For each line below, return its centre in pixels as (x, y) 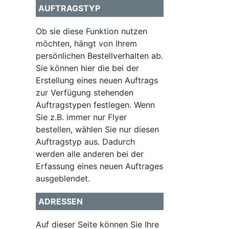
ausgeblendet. (63, 178)
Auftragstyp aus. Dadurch (85, 142)
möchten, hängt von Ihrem (86, 43)
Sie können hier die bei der (87, 68)
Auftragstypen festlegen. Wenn (95, 105)
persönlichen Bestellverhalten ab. (99, 56)
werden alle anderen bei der (90, 154)
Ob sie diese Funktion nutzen (91, 31)
